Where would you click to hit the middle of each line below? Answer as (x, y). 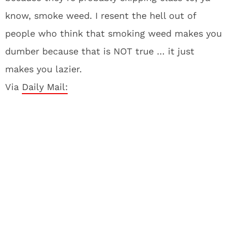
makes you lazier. (44, 69)
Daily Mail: (45, 87)
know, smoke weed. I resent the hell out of (101, 16)
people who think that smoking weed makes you (113, 33)
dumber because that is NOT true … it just (100, 51)
